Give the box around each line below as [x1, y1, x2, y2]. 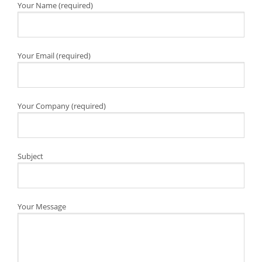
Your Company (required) [18, 100, 106, 111]
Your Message [18, 201, 66, 212]
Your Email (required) [18, 50, 91, 61]
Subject [18, 150, 43, 161]
